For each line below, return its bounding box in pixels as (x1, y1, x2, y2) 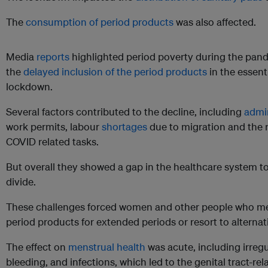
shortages (102, 120, 147, 133)
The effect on (6, 240, 68, 254)
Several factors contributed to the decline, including (6, 105, 244, 118)
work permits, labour (6, 120, 102, 133)
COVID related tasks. (6, 135, 99, 148)
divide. (6, 175, 36, 188)
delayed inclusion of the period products (23, 65, 207, 78)
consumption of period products (26, 16, 173, 29)
